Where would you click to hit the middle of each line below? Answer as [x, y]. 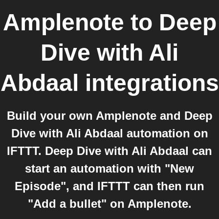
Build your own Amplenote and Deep [109, 116]
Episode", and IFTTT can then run [109, 186]
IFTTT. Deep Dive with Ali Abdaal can [109, 151]
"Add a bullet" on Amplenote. [109, 204]
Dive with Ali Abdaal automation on [109, 133]
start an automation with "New [109, 168]
